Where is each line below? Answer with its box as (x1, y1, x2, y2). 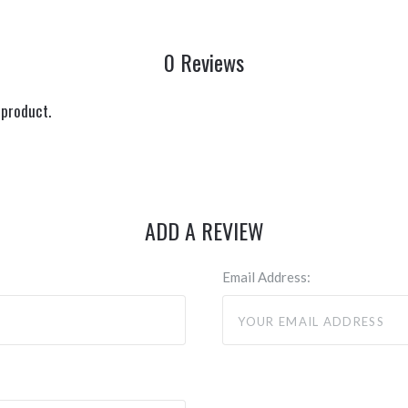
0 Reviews (164, 45, 244, 78)
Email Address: (222, 268, 311, 285)
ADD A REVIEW (144, 213, 264, 247)
